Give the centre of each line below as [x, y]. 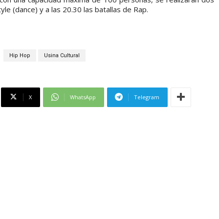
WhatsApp [83, 97]
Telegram [147, 97]
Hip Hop [20, 55]
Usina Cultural [62, 55]
